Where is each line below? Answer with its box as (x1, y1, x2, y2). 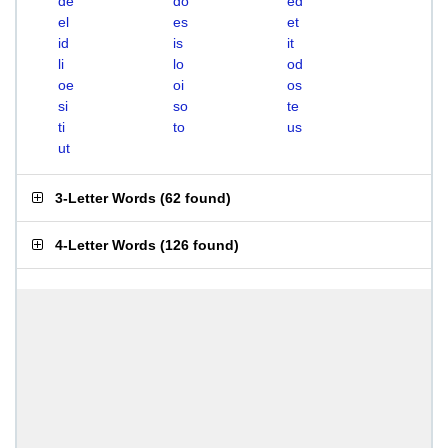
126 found (165, 237, 234, 253)
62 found (165, 190, 226, 206)
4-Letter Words (55, 237, 156, 253)
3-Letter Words (55, 190, 156, 206)
